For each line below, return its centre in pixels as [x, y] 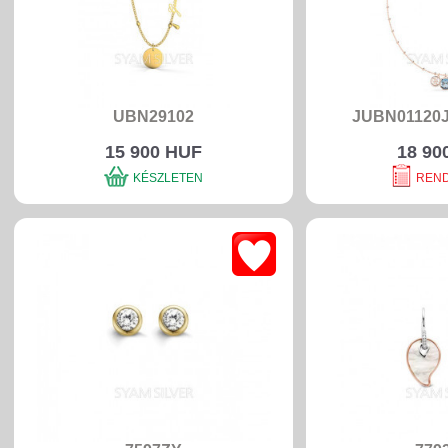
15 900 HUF [153, 152]
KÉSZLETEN [168, 178]
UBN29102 [153, 116]
